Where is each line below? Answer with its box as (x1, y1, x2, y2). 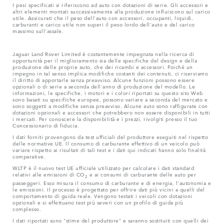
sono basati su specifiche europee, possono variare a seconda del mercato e (12, 94, 207, 103)
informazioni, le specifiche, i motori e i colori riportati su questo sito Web (12, 88, 203, 96)
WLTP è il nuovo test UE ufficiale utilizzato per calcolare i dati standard (12, 163, 194, 171)
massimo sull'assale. (12, 26, 63, 34)
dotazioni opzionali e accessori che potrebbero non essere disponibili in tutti (12, 107, 210, 116)
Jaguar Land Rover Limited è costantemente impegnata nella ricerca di (12, 49, 194, 57)
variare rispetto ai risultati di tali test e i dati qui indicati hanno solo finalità (12, 145, 205, 153)
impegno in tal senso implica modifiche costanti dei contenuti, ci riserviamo (12, 68, 208, 77)
